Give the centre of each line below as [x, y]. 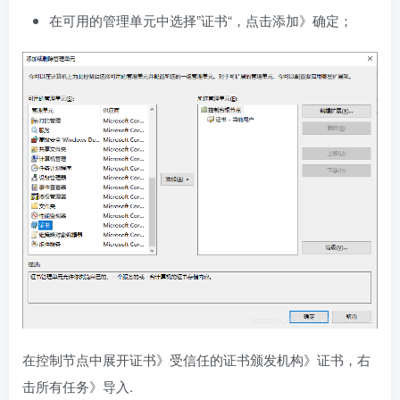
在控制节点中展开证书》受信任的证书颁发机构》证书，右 [196, 359]
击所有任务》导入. [78, 386]
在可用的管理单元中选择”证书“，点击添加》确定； [201, 21]
